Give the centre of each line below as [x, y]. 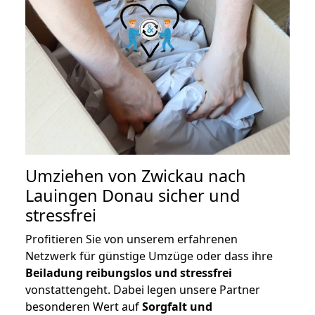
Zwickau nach [194, 176]
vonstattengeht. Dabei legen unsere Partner [143, 290]
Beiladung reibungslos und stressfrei [129, 273]
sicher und [197, 196]
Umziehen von [83, 176]
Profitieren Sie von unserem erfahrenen [131, 239]
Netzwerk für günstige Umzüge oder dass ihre [149, 256]
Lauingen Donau [90, 196]
